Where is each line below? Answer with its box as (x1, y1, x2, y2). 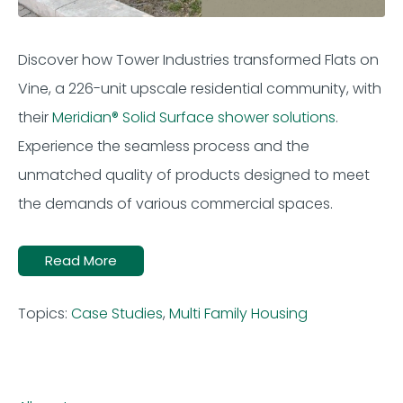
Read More (45, 251, 117, 271)
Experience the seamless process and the (18, 136, 309, 157)
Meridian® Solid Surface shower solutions (52, 107, 336, 129)
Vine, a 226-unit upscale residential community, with (18, 78, 381, 100)
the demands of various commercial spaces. (18, 193, 333, 215)
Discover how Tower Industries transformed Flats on (18, 49, 379, 71)
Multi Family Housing (169, 303, 308, 325)
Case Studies (71, 303, 163, 325)
